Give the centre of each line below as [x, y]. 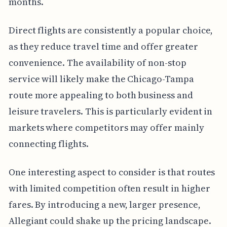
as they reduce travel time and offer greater [103, 46]
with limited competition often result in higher [109, 188]
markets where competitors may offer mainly [106, 127]
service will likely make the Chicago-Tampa [101, 79]
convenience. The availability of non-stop [97, 62]
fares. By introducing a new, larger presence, [104, 204]
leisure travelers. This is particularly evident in [110, 111]
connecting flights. [48, 143]
